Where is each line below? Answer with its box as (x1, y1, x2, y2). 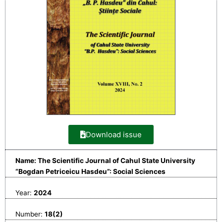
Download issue (86, 130, 142, 140)
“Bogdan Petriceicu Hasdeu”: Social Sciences (15, 167, 166, 176)
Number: (15, 210, 45, 219)
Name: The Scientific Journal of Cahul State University (15, 157, 195, 165)
